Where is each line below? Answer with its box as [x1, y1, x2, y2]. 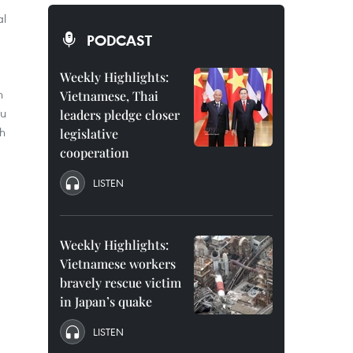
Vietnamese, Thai [60, 87, 158, 104]
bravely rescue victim [60, 274, 181, 291]
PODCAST [87, 31, 152, 50]
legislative [60, 125, 118, 142]
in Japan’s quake [60, 293, 152, 310]
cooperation [60, 144, 129, 161]
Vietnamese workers [60, 255, 176, 272]
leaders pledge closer [60, 106, 180, 123]
